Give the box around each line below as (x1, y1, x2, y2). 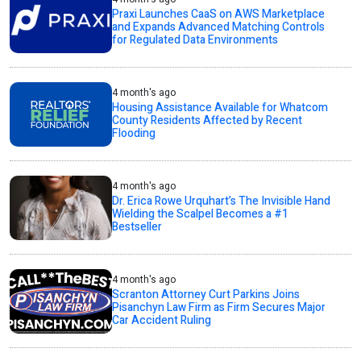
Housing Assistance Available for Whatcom (112, 99, 329, 117)
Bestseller (112, 218, 163, 236)
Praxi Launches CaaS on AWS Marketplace (112, 6, 326, 23)
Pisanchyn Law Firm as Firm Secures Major (112, 299, 326, 317)
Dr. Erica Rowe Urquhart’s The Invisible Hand (112, 193, 331, 210)
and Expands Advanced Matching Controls (112, 19, 326, 36)
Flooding (112, 125, 156, 143)
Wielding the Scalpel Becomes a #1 (112, 205, 289, 223)
